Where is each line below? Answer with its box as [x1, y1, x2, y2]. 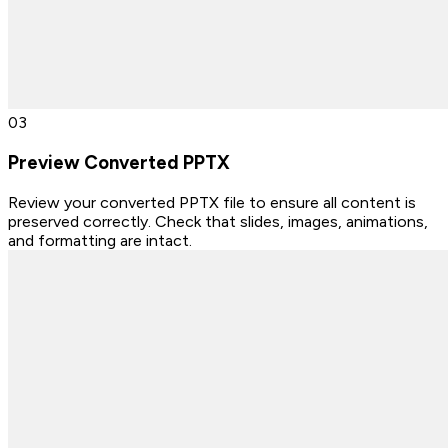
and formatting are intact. [8, 230, 192, 250]
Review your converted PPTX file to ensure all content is [8, 192, 416, 212]
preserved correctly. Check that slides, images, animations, [8, 211, 428, 231]
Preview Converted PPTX [8, 151, 230, 175]
